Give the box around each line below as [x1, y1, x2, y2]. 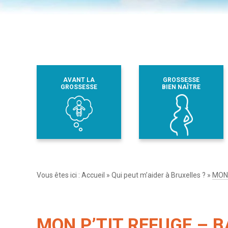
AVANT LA [63, 76, 95, 83]
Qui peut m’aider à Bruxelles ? [111, 170, 206, 179]
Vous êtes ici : [37, 170, 81, 179]
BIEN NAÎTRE [161, 83, 201, 91]
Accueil [81, 170, 105, 179]
